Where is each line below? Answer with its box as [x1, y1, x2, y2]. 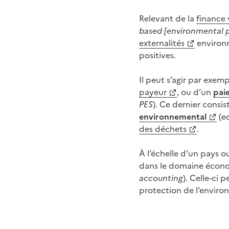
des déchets [139, 123, 187, 134]
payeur [139, 86, 167, 97]
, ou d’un [177, 86, 213, 97]
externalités [139, 37, 185, 48]
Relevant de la [139, 12, 196, 24]
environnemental [139, 110, 207, 122]
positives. [139, 49, 176, 60]
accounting [139, 172, 183, 183]
